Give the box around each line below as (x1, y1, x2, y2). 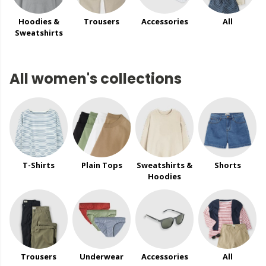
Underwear (80, 251, 123, 262)
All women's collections (9, 69, 182, 89)
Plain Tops (81, 159, 122, 170)
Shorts (214, 159, 241, 170)
